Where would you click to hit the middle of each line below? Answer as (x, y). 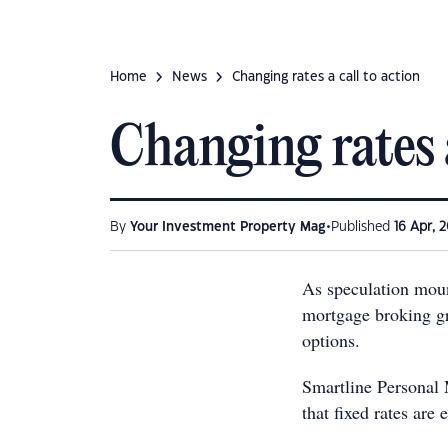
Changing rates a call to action (326, 77)
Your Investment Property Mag (228, 227)
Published (362, 227)
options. (334, 340)
